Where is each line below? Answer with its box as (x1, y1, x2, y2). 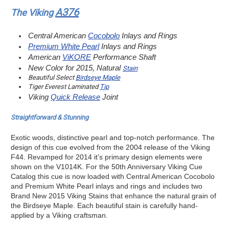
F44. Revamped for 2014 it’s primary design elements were (11, 152, 202, 161)
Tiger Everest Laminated (28, 82, 100, 90)
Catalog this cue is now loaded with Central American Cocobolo (11, 172, 215, 180)
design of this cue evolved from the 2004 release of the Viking (11, 143, 210, 151)
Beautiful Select (28, 73, 76, 81)
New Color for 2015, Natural (28, 63, 123, 72)
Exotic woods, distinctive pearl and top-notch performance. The (11, 133, 215, 142)
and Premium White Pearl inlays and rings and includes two (11, 181, 202, 190)
